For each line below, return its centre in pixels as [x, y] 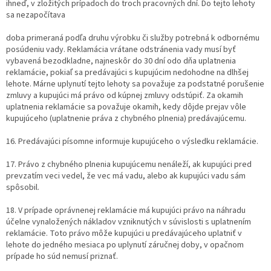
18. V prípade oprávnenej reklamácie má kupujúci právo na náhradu [126, 211]
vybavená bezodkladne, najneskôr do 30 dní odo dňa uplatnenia [121, 61]
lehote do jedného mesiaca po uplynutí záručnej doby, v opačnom [125, 245]
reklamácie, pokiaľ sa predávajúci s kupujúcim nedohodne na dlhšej [127, 73]
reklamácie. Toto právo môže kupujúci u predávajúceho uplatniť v [124, 234]
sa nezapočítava [36, 15]
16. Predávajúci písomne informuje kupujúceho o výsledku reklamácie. [132, 142]
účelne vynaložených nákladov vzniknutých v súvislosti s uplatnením [129, 222]
